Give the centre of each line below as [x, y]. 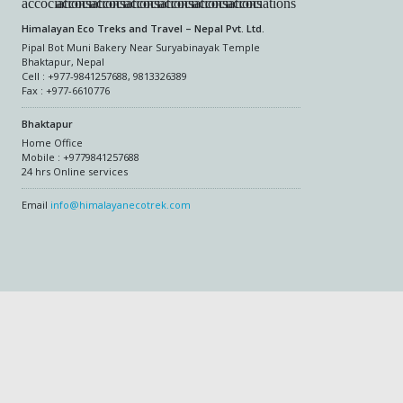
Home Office [52, 143]
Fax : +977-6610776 [66, 90]
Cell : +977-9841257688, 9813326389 [104, 76]
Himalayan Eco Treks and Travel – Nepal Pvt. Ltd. [143, 28]
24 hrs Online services [75, 171]
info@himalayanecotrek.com [121, 205]
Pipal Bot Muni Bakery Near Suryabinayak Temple [141, 47]
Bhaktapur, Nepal [63, 62]
